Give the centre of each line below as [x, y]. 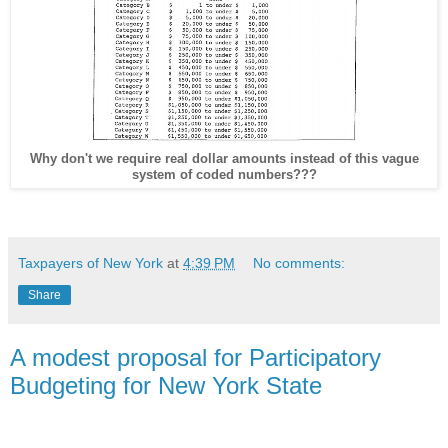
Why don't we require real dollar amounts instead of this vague [224, 159]
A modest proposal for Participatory [195, 358]
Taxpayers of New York [90, 263]
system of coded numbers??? [224, 175]
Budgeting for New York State [166, 386]
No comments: [299, 263]
